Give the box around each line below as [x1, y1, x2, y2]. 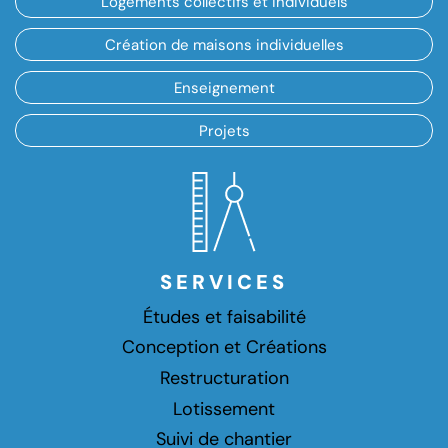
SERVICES [160, 269, 288, 296]
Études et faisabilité [142, 304, 306, 329]
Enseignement [173, 77, 275, 98]
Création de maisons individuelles [104, 34, 344, 55]
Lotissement [173, 396, 275, 421]
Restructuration [159, 366, 289, 391]
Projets [198, 120, 250, 141]
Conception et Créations [121, 335, 327, 360]
